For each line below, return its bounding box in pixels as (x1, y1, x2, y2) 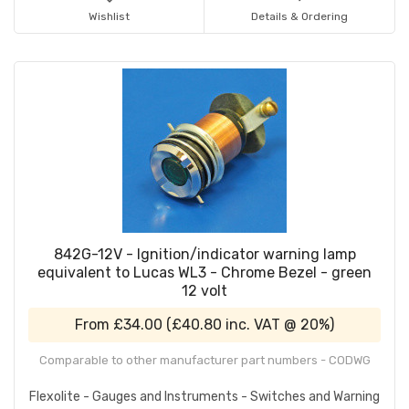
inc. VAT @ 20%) (222, 316, 334, 334)
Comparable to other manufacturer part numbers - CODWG (38, 353, 371, 368)
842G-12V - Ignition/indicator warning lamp (53, 246, 356, 264)
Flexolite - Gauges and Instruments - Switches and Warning (29, 389, 380, 405)
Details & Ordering (251, 10, 348, 24)
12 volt (182, 282, 227, 300)
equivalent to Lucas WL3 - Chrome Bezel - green (37, 264, 372, 282)
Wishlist (89, 10, 130, 24)
